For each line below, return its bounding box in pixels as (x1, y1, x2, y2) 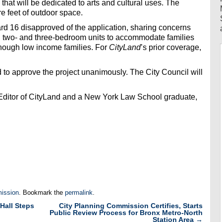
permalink (65, 189, 93, 197)
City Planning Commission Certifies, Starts (59, 201, 203, 210)
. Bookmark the (19, 189, 65, 197)
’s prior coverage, (141, 43, 201, 52)
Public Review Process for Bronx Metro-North (50, 208, 203, 217)
